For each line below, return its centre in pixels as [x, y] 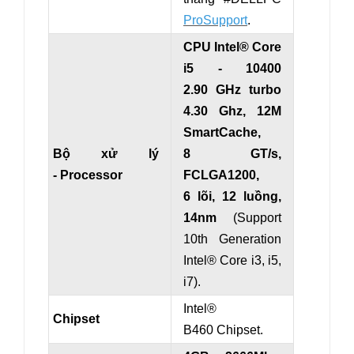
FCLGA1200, [221, 175]
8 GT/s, [232, 154]
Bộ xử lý [106, 154]
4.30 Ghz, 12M [232, 111]
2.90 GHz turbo [232, 90]
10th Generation [232, 239]
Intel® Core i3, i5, [232, 261]
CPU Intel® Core [232, 47]
